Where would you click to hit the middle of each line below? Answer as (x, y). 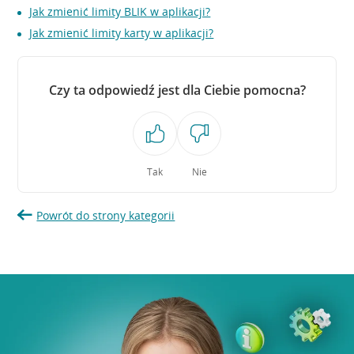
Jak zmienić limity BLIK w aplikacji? (120, 11)
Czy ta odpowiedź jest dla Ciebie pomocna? (177, 90)
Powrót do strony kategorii (106, 215)
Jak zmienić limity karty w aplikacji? (122, 33)
